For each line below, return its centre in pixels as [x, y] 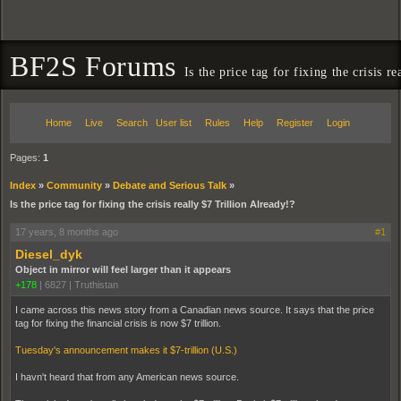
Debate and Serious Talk [170, 185]
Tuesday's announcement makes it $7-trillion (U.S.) [126, 350]
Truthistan [96, 285]
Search [132, 123]
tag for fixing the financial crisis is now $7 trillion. [118, 323]
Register [295, 123]
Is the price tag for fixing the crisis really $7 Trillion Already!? [153, 204]
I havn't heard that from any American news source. [127, 377]
